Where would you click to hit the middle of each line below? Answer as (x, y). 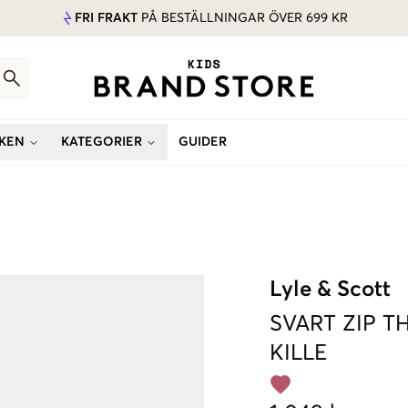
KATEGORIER (102, 142)
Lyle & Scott (330, 290)
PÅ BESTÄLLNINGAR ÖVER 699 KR (243, 18)
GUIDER (203, 142)
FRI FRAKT (106, 18)
